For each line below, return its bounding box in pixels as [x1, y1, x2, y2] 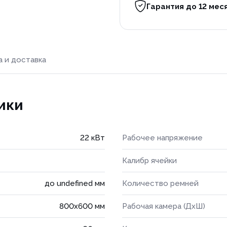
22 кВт [80, 133, 105, 142]
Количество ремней [122, 179, 199, 188]
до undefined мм [45, 179, 105, 188]
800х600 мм [59, 202, 105, 211]
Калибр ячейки [122, 156, 177, 165]
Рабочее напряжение [122, 133, 203, 142]
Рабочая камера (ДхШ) [122, 202, 205, 211]
